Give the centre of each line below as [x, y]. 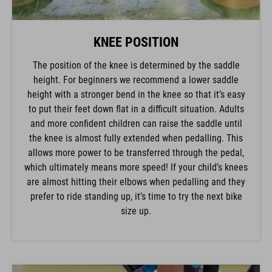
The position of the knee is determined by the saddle [136, 60]
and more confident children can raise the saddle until [136, 118]
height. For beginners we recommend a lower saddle [136, 75]
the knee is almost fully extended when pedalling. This [136, 133]
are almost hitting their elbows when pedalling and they [136, 177]
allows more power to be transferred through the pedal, [136, 148]
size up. [136, 206]
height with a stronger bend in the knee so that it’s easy [136, 89]
